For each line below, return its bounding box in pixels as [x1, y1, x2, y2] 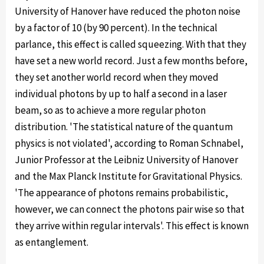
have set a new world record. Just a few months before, [15, 54, 247, 67]
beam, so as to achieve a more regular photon [15, 104, 206, 117]
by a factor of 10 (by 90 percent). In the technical [15, 21, 217, 34]
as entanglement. [15, 236, 88, 249]
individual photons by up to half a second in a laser [15, 87, 227, 100]
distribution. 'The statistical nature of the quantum [15, 120, 233, 133]
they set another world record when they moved [15, 71, 219, 84]
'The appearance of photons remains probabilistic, [15, 186, 228, 199]
